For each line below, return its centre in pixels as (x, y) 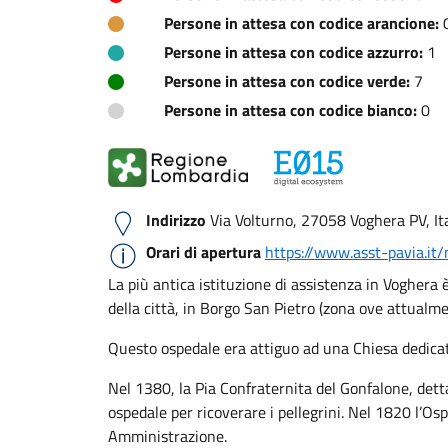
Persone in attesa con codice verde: (287, 81)
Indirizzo (176, 219)
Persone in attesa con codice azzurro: (293, 52)
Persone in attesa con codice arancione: (301, 23)
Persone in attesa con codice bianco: (290, 110)
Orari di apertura (203, 251)
